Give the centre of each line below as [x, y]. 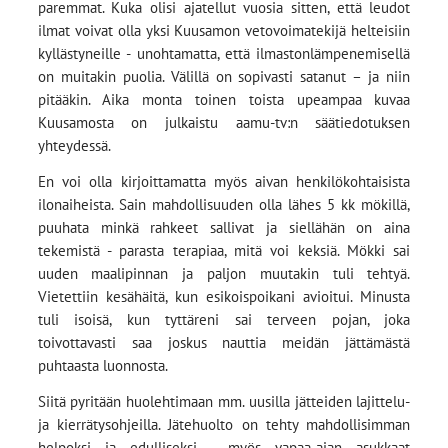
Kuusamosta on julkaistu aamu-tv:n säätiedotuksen [224, 123]
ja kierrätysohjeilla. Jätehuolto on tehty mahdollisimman [224, 424]
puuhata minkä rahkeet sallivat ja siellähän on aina [224, 227]
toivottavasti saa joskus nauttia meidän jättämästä [224, 342]
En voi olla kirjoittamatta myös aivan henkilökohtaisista [224, 181]
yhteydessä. [74, 146]
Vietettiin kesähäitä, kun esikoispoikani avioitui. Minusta [224, 296]
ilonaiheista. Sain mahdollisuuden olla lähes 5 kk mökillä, [224, 204]
